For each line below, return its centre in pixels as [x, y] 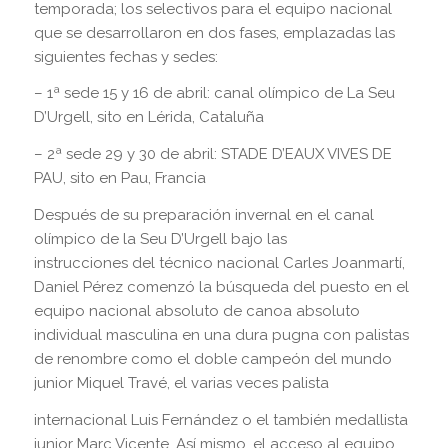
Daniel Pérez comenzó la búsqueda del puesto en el [221, 286]
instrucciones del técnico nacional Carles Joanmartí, [219, 262]
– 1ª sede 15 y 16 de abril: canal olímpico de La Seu [214, 93]
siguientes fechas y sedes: [125, 56]
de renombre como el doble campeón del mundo [212, 358]
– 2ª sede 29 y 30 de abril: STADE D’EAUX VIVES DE [212, 154]
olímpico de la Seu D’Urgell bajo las [160, 238]
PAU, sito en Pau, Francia [119, 178]
